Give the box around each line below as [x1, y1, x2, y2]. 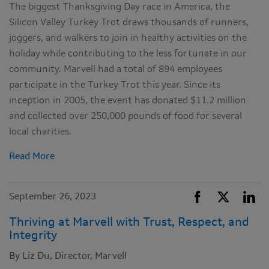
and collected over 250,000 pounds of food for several [9, 112, 242, 122]
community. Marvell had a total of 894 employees [9, 65, 222, 75]
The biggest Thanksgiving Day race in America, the [9, 2, 230, 13]
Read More [9, 152, 55, 162]
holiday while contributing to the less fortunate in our [9, 49, 247, 59]
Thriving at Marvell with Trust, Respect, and [9, 217, 249, 229]
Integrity [9, 230, 57, 243]
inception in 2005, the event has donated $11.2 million [9, 96, 246, 106]
